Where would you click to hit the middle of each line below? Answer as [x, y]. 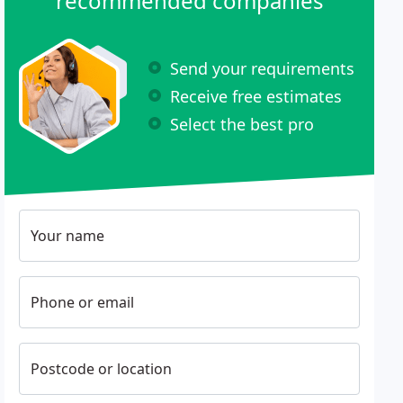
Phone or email [83, 302]
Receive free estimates [256, 96]
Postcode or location [102, 369]
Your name [68, 236]
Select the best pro [242, 124]
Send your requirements [263, 68]
